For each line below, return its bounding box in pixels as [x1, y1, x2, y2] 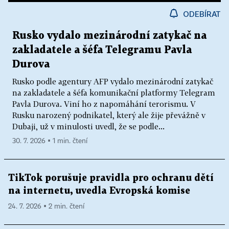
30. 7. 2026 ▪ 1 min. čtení [12, 138, 87, 145]
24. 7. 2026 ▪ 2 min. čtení [8, 203, 84, 211]
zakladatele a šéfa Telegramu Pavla [12, 45, 192, 56]
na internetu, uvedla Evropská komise [8, 187, 190, 196]
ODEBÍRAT [183, 9, 221, 19]
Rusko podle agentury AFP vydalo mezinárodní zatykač [12, 77, 213, 86]
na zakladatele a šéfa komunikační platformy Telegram [12, 88, 215, 98]
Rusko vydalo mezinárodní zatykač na [12, 31, 207, 41]
